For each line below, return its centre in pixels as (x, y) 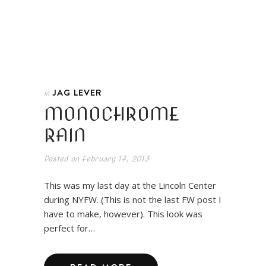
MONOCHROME (112, 114)
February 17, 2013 (114, 159)
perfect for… (69, 228)
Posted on (61, 159)
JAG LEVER (77, 92)
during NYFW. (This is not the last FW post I (133, 199)
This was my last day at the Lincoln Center (130, 185)
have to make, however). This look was (123, 213)
